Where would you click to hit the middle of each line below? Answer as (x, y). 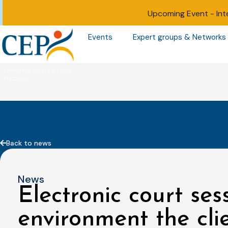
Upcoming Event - (182, 13)
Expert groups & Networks (179, 37)
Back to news (29, 143)
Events (100, 37)
